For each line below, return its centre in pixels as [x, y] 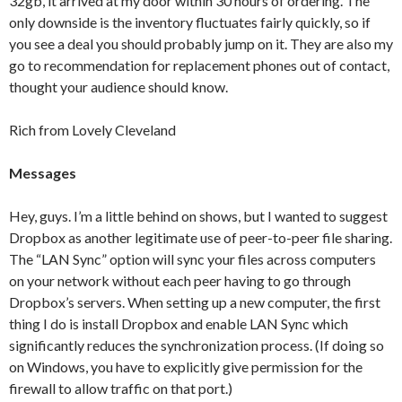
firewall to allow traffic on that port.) [121, 388]
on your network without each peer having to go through [180, 280]
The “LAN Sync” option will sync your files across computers [192, 259]
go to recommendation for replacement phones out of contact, [199, 65]
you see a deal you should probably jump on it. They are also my [201, 44]
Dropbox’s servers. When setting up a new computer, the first [195, 302]
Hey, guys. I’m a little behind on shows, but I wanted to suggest [198, 216]
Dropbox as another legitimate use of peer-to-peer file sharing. [201, 237]
